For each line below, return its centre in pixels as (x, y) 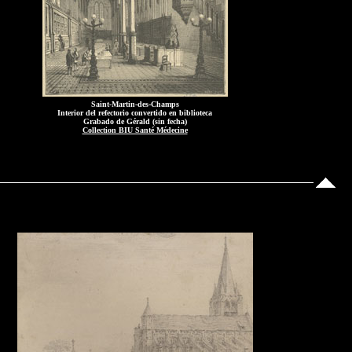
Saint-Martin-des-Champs (135, 104)
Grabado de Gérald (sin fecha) (135, 121)
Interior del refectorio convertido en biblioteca (135, 113)
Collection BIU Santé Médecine (135, 130)
